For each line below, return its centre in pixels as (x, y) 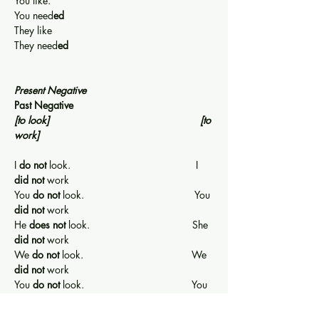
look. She (138, 224)
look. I (124, 164)
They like (109, 30)
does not (47, 224)
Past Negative (44, 105)
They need (36, 45)
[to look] (32, 120)
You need (34, 15)
